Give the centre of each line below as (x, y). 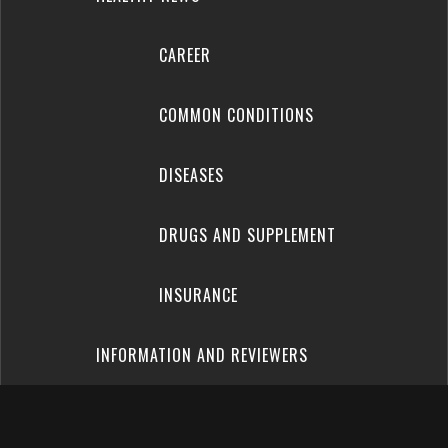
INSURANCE (198, 295)
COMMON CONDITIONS (236, 115)
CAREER (184, 55)
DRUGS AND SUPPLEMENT (247, 235)
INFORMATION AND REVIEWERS (202, 355)
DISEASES (191, 175)
